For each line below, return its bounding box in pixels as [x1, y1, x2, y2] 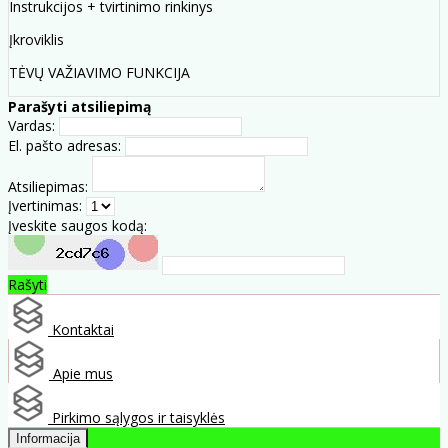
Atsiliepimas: [8, 177, 88, 197]
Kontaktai [48, 320, 114, 340]
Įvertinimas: [8, 196, 82, 216]
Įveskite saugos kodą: [8, 216, 147, 236]
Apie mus [49, 364, 113, 384]
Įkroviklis [9, 30, 64, 50]
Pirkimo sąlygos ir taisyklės [48, 408, 225, 428]
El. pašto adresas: [8, 136, 121, 156]
